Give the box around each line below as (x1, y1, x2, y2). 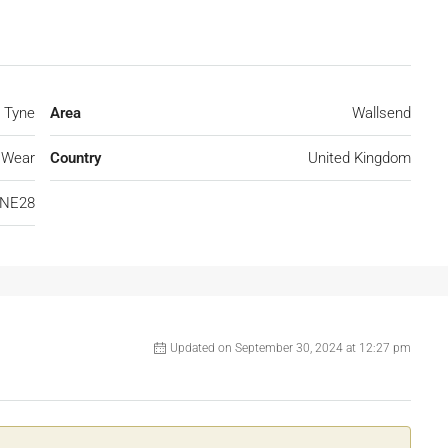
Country (50, 149, 101, 168)
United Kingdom (308, 149, 411, 168)
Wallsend (352, 104, 411, 123)
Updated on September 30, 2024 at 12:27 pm (170, 341, 411, 356)
